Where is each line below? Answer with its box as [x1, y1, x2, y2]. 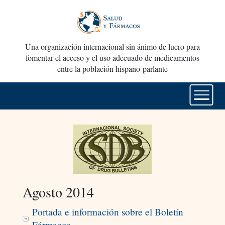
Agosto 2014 [22, 182, 94, 202]
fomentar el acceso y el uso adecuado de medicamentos [26, 52, 199, 63]
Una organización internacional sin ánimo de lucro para [25, 41, 200, 52]
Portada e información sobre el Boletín [32, 205, 183, 218]
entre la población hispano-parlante [57, 63, 168, 74]
